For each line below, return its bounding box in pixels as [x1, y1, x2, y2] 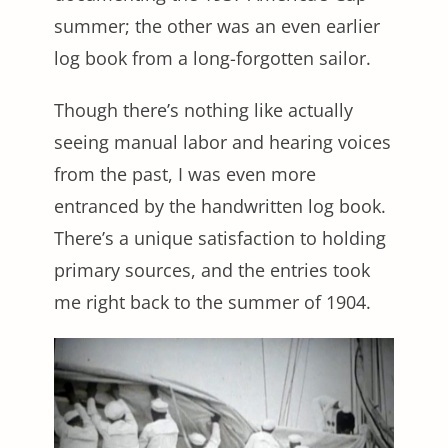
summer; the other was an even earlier [54, 14, 380, 38]
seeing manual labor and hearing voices [54, 130, 391, 154]
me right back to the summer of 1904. [54, 290, 376, 314]
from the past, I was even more [54, 162, 316, 186]
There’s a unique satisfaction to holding [54, 226, 386, 250]
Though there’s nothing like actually [54, 98, 353, 122]
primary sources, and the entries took [54, 258, 370, 282]
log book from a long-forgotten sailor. [54, 46, 376, 70]
